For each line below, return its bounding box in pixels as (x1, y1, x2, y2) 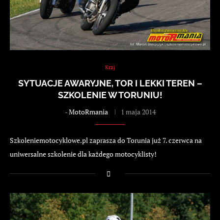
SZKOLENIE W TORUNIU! (57, 89, 163, 100)
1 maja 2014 (120, 107, 156, 116)
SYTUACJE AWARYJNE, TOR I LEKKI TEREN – (18, 78, 202, 88)
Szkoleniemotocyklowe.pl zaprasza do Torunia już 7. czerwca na (10, 135, 202, 145)
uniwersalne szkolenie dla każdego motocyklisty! (10, 149, 157, 159)
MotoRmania (68, 107, 108, 116)
